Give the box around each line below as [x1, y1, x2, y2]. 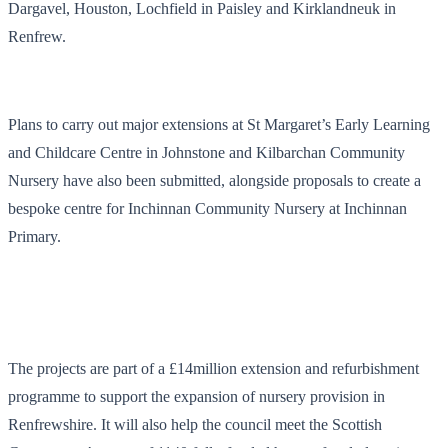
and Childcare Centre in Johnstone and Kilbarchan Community [8, 143, 405, 161]
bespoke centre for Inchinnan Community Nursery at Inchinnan [8, 199, 407, 217]
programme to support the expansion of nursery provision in [8, 387, 385, 405]
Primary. [8, 227, 61, 245]
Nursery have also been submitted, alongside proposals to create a [8, 171, 421, 189]
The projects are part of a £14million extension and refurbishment [8, 359, 419, 377]
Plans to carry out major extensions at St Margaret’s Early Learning [8, 115, 430, 133]
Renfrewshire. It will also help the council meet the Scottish [8, 415, 382, 433]
